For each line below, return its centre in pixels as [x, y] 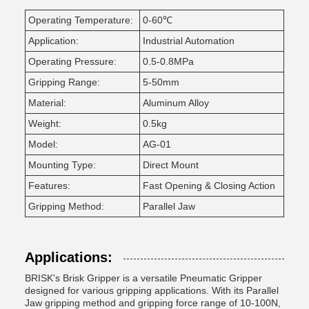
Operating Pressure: [72, 61]
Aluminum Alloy [176, 103]
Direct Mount [171, 165]
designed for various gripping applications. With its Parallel [152, 290]
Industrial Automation [189, 41]
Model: [43, 144]
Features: [49, 186]
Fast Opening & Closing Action [209, 186]
